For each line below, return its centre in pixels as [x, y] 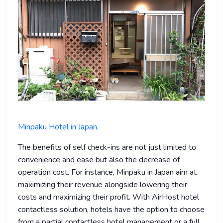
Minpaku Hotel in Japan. [58, 127]
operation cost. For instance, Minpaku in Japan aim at [107, 172]
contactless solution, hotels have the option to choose [111, 209]
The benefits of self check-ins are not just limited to [107, 147]
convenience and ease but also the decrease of [99, 160]
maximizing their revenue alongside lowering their [103, 184]
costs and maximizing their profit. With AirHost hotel [109, 197]
